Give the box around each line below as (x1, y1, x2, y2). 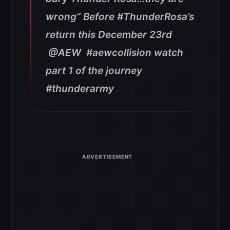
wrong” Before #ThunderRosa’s (46, 10, 194, 23)
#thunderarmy (46, 82, 114, 94)
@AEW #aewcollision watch (46, 46, 183, 59)
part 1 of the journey (46, 64, 142, 76)
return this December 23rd (46, 28, 172, 41)
